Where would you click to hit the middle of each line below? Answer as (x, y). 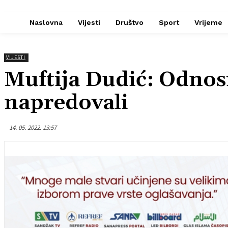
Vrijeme (208, 23)
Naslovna (46, 23)
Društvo (130, 23)
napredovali (66, 103)
